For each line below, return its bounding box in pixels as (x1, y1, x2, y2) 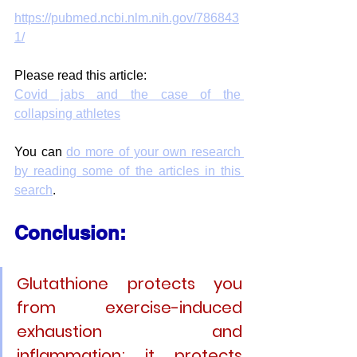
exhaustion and (17, 320, 242, 343)
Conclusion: (14, 221, 131, 244)
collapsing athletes (14, 106, 120, 120)
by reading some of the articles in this (14, 163, 241, 178)
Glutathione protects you (17, 272, 242, 295)
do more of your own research (66, 144, 241, 159)
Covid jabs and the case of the (14, 87, 241, 101)
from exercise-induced (17, 296, 242, 319)
